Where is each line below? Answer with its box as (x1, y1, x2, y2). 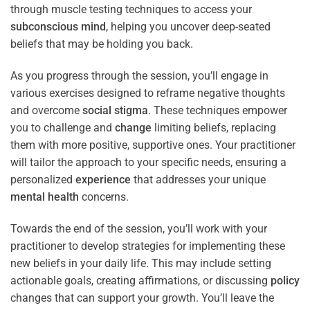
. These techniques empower (148, 103, 287, 117)
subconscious (10, 20, 78, 34)
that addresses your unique (131, 172, 266, 186)
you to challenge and (10, 120, 115, 134)
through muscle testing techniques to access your (10, 3, 252, 17)
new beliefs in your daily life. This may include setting (10, 256, 271, 270)
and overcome (10, 103, 82, 117)
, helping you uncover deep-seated (106, 20, 271, 34)
